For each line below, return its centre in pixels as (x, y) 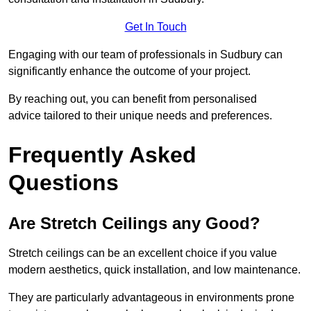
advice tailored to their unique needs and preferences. (140, 116)
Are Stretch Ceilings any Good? (134, 224)
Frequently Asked (102, 155)
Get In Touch (155, 27)
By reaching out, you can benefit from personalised (133, 99)
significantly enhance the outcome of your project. (129, 72)
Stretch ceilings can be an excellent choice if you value (143, 253)
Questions (64, 183)
